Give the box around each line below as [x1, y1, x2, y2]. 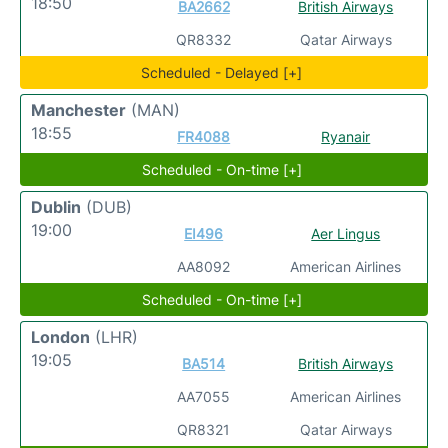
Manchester [31, 99, 126, 120]
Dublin [31, 196, 81, 217]
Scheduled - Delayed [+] [141, 63, 303, 81]
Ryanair [321, 127, 371, 145]
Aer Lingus [311, 224, 381, 242]
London [31, 326, 90, 347]
